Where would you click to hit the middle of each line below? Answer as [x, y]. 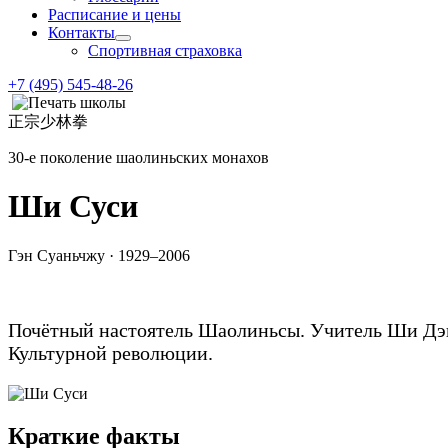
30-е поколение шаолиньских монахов [138, 157]
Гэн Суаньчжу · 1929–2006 [99, 255]
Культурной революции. [110, 352]
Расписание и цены [114, 14]
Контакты [81, 32]
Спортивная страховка [165, 50]
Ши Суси [73, 206]
